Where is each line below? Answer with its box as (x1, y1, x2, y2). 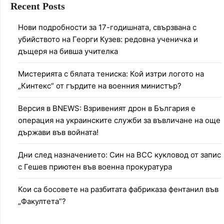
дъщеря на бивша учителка (18, 46, 118, 56)
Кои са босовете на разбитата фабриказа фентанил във (18, 184, 218, 194)
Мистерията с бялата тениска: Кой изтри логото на (18, 69, 204, 79)
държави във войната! (18, 127, 98, 137)
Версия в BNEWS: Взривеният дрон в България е (18, 103, 195, 113)
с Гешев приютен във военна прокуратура (18, 162, 172, 172)
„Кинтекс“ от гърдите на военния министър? (18, 81, 181, 91)
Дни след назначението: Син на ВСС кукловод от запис (18, 150, 221, 160)
